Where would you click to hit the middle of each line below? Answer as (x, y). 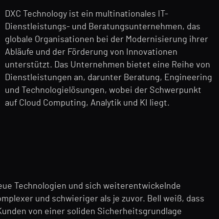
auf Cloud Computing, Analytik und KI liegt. (87, 103)
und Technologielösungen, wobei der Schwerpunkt (103, 91)
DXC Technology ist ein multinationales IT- (87, 14)
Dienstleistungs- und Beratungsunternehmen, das (103, 27)
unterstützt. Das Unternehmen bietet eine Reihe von (108, 65)
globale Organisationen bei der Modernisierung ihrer (107, 40)
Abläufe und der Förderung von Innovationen (91, 53)
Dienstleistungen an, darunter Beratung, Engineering (109, 78)
